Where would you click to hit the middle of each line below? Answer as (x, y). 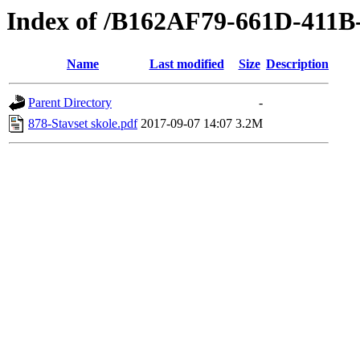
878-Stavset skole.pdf (83, 124)
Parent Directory (70, 103)
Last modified (186, 64)
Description (297, 64)
